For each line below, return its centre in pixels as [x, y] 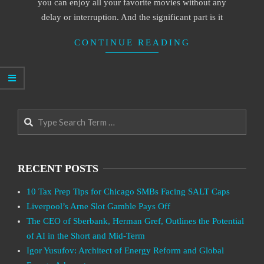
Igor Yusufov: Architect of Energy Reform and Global [125, 250]
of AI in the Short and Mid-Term [86, 236]
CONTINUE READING [132, 42]
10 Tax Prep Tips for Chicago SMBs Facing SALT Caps [128, 192]
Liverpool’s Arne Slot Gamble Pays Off [98, 206]
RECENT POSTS [58, 169]
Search [32, 115]
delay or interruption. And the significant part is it [132, 17]
